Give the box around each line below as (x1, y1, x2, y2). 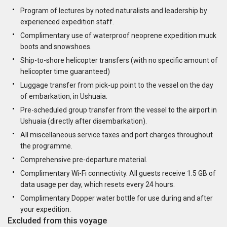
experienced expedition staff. (20, 18, 114, 26)
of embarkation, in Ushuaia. (20, 92, 107, 101)
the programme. (20, 142, 72, 150)
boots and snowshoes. (20, 43, 92, 51)
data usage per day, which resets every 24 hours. (20, 180, 175, 189)
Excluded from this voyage (8, 216, 107, 226)
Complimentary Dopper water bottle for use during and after (20, 194, 213, 203)
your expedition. (20, 205, 71, 214)
